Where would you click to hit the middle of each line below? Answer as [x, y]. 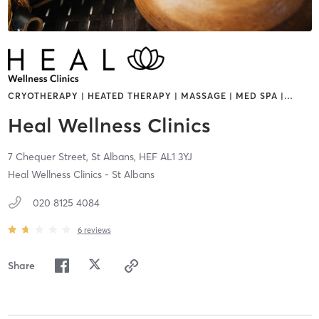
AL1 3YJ [176, 157]
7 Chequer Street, [49, 157]
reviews [97, 230]
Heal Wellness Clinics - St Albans [81, 175]
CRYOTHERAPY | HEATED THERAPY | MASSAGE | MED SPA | [146, 96]
